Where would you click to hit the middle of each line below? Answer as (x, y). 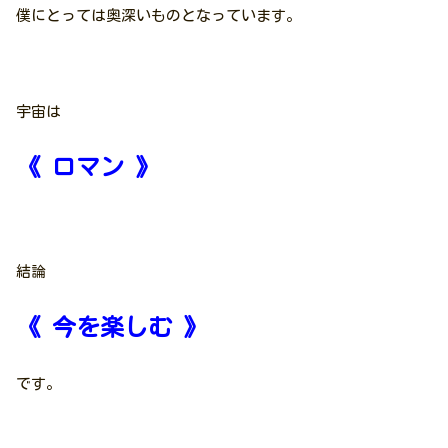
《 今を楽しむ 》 (112, 326)
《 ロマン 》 (88, 166)
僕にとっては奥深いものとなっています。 (158, 15)
